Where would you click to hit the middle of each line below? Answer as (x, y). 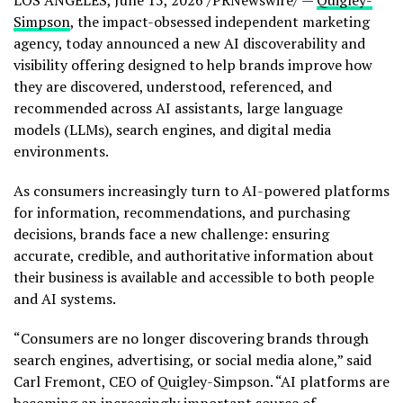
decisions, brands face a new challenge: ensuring (171, 234)
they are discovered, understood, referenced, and (173, 86)
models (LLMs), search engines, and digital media (172, 130)
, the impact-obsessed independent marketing (220, 22)
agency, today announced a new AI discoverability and (189, 43)
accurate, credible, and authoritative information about (194, 255)
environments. (61, 151)
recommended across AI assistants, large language (178, 108)
